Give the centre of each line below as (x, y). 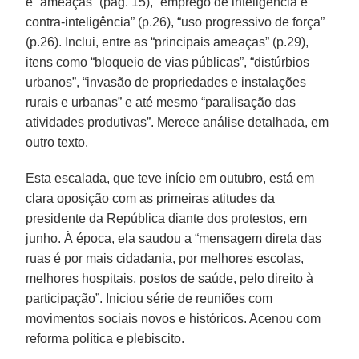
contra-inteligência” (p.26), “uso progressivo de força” (175, 22)
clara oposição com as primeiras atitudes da (151, 198)
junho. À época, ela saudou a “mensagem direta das (174, 238)
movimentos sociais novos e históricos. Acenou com (173, 318)
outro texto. (57, 142)
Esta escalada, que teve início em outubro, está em (170, 178)
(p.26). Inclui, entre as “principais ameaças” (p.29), (167, 42)
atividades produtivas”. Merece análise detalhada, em (177, 122)
